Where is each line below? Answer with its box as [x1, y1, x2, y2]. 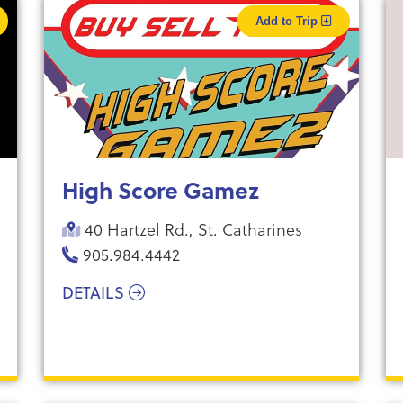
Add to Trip [255, 14, 321, 28]
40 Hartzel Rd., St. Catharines [79, 217, 302, 241]
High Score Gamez [61, 174, 259, 206]
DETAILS [61, 282, 129, 304]
